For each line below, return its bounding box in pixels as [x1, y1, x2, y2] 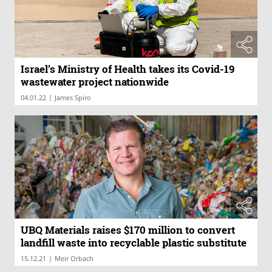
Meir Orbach [55, 253, 93, 263]
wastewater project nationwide [21, 75, 169, 89]
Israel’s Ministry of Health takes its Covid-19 [21, 62, 234, 76]
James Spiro [55, 93, 91, 102]
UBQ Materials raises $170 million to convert [21, 222, 235, 237]
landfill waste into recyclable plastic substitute [21, 235, 246, 250]
